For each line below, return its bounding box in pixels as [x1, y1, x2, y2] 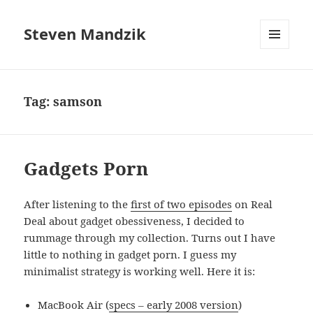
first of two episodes [131, 197, 233, 212]
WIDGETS [260, 72, 300, 85]
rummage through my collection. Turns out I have [24, 231, 276, 245]
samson [53, 93, 103, 110]
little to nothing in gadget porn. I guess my [24, 247, 237, 262]
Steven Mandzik [24, 23, 147, 45]
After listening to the [24, 197, 131, 212]
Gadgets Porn [24, 156, 149, 182]
